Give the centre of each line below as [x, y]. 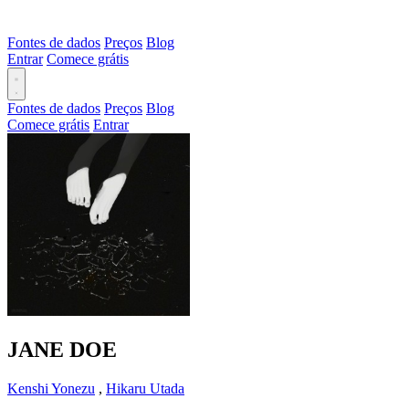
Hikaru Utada [145, 388]
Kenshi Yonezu [51, 388]
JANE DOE [62, 349]
